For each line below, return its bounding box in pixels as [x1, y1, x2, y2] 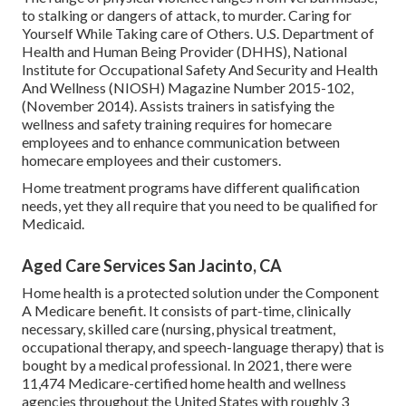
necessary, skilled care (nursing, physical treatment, [22, 319, 335, 337]
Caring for [288, 5, 352, 24]
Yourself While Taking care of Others [22, 24, 250, 42]
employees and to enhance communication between [22, 132, 340, 150]
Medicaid [22, 214, 82, 232]
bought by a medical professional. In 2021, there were [22, 355, 352, 373]
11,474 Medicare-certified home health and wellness [22, 373, 346, 391]
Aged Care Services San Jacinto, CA [22, 255, 282, 275]
